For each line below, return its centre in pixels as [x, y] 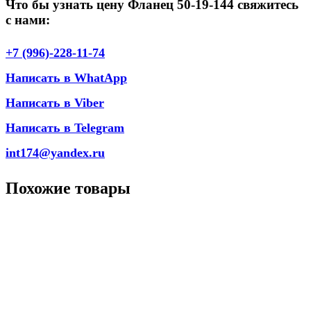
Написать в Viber [55, 103]
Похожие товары [68, 188]
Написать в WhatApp [66, 78]
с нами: [28, 19]
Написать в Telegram [65, 128]
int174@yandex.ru [55, 153]
